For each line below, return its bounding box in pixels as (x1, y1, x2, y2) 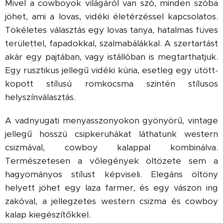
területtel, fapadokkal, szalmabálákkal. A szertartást (5, 38, 218, 49)
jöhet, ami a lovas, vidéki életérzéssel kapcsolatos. (5, 11, 218, 22)
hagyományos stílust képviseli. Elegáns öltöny (5, 169, 218, 180)
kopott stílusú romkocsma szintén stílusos (5, 78, 218, 89)
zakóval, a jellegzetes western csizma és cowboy (5, 196, 218, 207)
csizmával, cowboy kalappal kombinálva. (5, 142, 218, 153)
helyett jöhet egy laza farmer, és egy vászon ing (5, 182, 218, 193)
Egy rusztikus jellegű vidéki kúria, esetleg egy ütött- (5, 65, 218, 76)
